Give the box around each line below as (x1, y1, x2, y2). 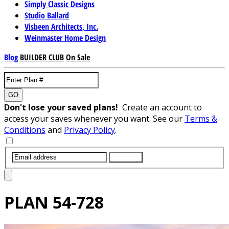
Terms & (185, 112, 217, 124)
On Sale (66, 51, 90, 63)
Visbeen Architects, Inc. (25, 20, 98, 32)
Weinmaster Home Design (25, 32, 106, 43)
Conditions (4, 124, 45, 135)
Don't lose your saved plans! (4, 101, 122, 113)
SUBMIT (113, 153, 139, 161)
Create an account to (122, 101, 202, 113)
